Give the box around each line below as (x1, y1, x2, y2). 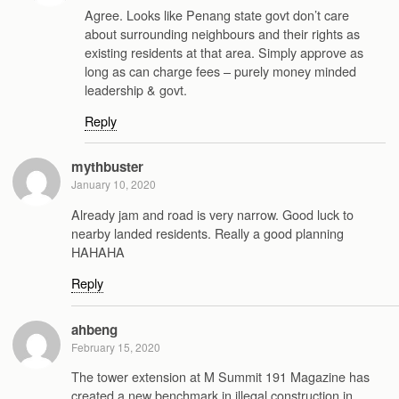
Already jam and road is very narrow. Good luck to (71, 204, 354, 224)
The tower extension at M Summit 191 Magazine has (71, 367, 370, 387)
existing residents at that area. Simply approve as (85, 42, 363, 61)
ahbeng (71, 319, 118, 339)
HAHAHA (71, 241, 125, 261)
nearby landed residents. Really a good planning (71, 223, 344, 242)
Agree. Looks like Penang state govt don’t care (85, 4, 349, 24)
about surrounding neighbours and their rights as (85, 23, 360, 43)
